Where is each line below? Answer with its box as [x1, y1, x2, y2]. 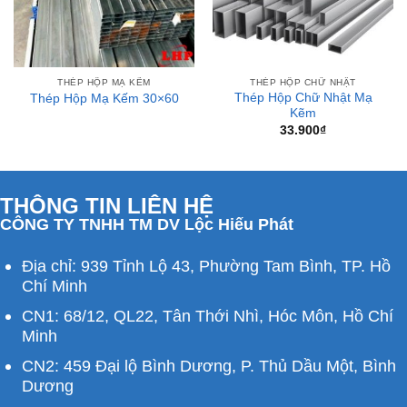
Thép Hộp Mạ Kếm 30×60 [29, 92, 179, 106]
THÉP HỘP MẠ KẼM [57, 76, 151, 87]
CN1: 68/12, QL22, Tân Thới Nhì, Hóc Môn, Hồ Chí [21, 306, 393, 326]
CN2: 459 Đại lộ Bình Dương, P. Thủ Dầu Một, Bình [21, 356, 396, 376]
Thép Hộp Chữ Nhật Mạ [233, 91, 372, 105]
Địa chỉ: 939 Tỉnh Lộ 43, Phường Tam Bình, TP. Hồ [21, 256, 391, 276]
